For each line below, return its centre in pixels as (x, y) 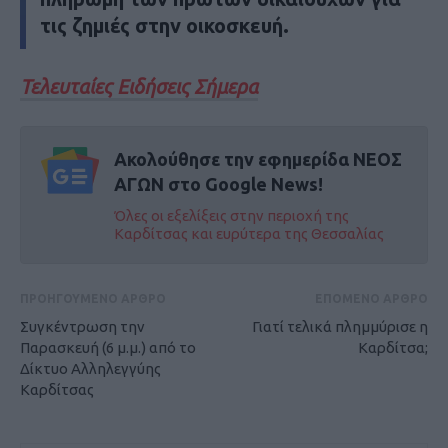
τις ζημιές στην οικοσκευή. (164, 25)
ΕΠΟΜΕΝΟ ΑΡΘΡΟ (371, 298)
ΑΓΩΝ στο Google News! (218, 183)
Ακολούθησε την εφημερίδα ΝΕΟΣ (257, 158)
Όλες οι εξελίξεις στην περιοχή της (231, 215)
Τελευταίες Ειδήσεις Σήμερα (139, 86)
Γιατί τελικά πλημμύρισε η (340, 326)
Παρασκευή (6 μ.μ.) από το (108, 347)
